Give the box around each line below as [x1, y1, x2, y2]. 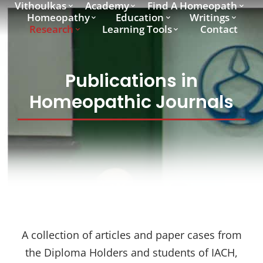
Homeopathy [26, 11, 90, 24]
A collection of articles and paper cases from [21, 228, 242, 242]
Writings [190, 11, 230, 24]
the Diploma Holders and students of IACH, [25, 245, 238, 259]
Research [29, 22, 74, 36]
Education [116, 11, 164, 24]
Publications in [65, 69, 198, 93]
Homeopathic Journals [29, 90, 234, 114]
